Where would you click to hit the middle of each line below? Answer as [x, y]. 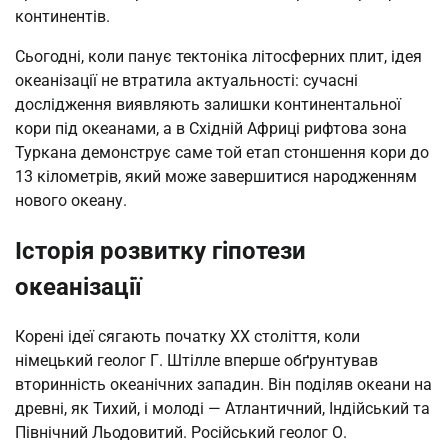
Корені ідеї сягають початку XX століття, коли [187, 337]
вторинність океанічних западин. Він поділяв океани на [223, 385]
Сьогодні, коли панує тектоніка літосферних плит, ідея [218, 57]
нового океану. [71, 201]
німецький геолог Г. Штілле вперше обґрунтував [196, 361]
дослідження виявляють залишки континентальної [208, 105]
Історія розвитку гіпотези [160, 251]
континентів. [62, 17]
